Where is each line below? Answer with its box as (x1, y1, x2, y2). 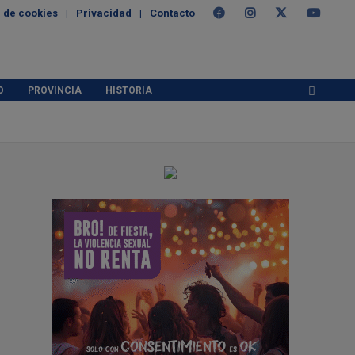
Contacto (150, 7, 195, 19)
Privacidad (76, 7, 132, 19)
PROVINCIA (28, 85, 82, 96)
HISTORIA (105, 85, 152, 96)
